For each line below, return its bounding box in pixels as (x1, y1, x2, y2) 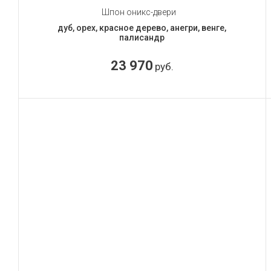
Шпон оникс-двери (102, 7, 177, 17)
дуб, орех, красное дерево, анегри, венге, (57, 22, 227, 33)
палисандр (119, 32, 165, 42)
